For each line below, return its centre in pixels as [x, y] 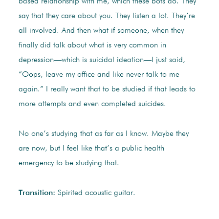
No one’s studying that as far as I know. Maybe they [103, 134]
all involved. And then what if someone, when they [101, 31]
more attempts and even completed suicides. [92, 104]
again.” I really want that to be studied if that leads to [107, 90]
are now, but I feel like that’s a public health [91, 149]
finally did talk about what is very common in [92, 46]
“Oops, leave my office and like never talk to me [99, 75]
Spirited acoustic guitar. [96, 193]
